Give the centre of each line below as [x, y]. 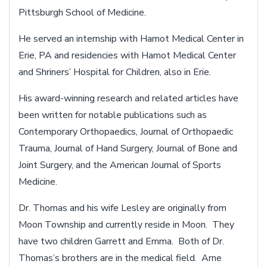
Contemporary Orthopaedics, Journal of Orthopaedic [126, 131]
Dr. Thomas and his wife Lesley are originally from [122, 208]
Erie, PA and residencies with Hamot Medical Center [127, 55]
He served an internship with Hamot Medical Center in [131, 38]
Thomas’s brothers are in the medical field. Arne [120, 258]
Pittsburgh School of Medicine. [82, 12]
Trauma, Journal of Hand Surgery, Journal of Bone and [128, 148]
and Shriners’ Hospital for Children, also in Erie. [115, 72]
